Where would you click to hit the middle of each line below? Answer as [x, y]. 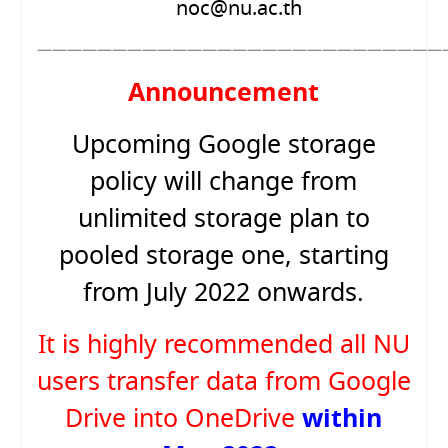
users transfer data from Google [223, 383]
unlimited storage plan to [223, 220]
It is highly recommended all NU [223, 346]
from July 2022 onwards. [224, 294]
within [342, 420]
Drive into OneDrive [180, 420]
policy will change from [224, 183]
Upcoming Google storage [223, 146]
